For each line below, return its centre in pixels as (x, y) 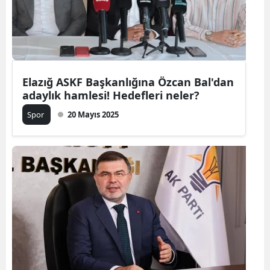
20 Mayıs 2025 (93, 114)
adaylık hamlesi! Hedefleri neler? (111, 95)
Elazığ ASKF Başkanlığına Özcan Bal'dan (128, 82)
